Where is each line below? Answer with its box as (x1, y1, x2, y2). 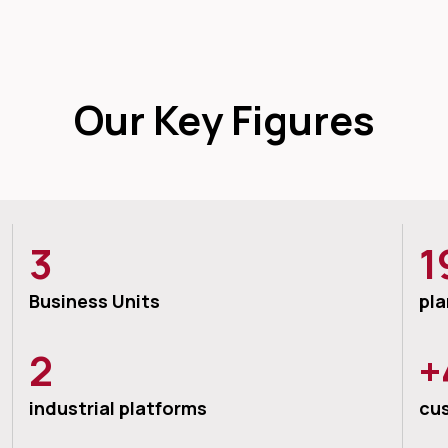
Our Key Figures (73, 91, 375, 147)
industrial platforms (29, 395, 208, 420)
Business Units (29, 288, 161, 313)
